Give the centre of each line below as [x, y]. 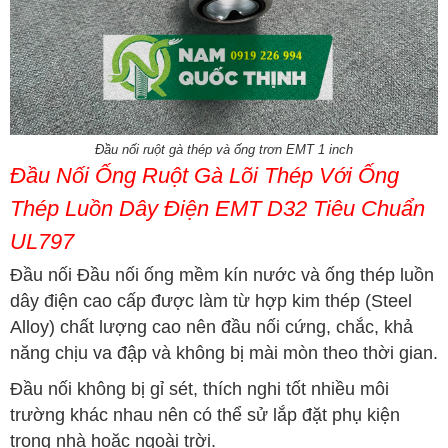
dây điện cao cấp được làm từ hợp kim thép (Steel [211, 301]
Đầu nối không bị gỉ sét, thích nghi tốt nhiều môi [199, 389]
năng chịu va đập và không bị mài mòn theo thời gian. [224, 353]
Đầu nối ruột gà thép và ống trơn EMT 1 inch [224, 150]
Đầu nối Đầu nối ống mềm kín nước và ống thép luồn [222, 275]
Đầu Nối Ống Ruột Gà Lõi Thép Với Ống [204, 176]
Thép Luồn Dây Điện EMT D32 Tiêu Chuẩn [217, 209]
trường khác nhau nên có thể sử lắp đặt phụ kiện [205, 415]
